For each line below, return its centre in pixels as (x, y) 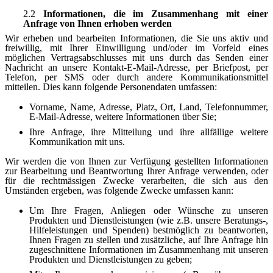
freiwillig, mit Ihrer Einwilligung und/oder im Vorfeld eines (136, 48)
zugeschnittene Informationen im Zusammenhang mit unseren (149, 250)
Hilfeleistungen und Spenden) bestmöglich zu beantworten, (149, 230)
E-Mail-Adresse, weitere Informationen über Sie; (123, 117)
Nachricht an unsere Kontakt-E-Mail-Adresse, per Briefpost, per (136, 68)
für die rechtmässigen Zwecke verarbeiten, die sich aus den (136, 181)
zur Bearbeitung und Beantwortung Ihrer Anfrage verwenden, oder (136, 171)
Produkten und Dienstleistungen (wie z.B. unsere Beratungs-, (149, 221)
